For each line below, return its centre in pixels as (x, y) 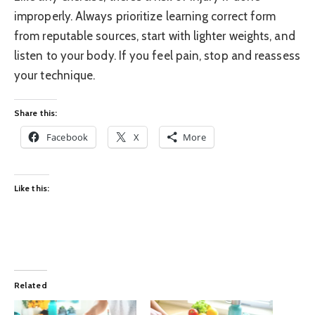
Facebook (67, 137)
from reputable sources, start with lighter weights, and (155, 36)
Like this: (32, 188)
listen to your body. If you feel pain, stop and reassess (157, 56)
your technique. (55, 76)
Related (31, 285)
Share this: (36, 113)
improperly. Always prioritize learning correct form (145, 17)
